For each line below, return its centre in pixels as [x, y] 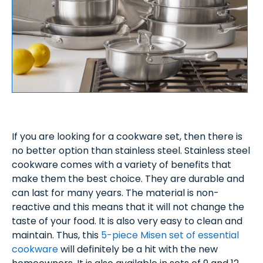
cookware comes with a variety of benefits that [122, 165]
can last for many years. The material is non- [115, 193]
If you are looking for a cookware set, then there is [127, 137]
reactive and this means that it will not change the [128, 207]
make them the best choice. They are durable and [128, 179]
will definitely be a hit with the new [138, 249]
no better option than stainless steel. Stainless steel [131, 151]
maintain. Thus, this [56, 235]
